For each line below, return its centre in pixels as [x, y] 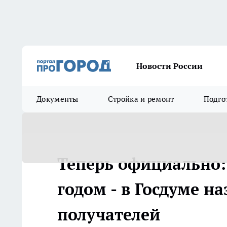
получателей [109, 214]
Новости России [169, 66]
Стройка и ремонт [141, 99]
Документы [58, 99]
